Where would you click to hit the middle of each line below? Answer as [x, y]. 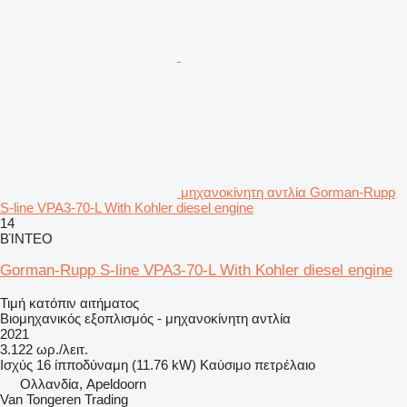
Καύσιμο [225, 364]
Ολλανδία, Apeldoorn [83, 383]
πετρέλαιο [285, 364]
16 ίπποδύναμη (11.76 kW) [116, 364]
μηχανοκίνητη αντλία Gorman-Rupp [288, 192]
